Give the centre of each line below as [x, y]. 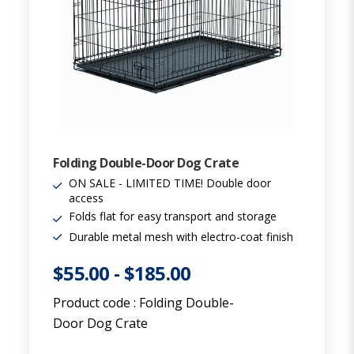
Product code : [96, 303]
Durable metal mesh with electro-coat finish [181, 237]
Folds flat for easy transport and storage [173, 216]
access [86, 198]
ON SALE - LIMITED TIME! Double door [170, 183]
